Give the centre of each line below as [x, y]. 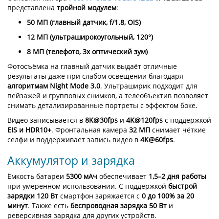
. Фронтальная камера [90, 130]
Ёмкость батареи [37, 176]
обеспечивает [123, 176]
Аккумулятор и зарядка [71, 160]
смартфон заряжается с [100, 196]
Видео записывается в [46, 120]
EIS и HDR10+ [29, 130]
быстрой [183, 186]
